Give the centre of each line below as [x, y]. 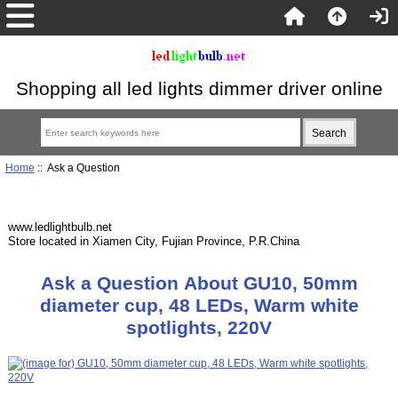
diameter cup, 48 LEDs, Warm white [199, 306]
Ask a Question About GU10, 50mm [199, 283]
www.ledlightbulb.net [60, 227]
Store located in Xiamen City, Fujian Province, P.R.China [154, 241]
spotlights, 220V [199, 328]
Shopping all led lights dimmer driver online [199, 88]
